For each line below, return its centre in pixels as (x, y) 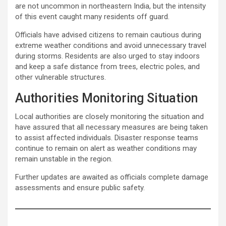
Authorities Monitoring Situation (106, 98)
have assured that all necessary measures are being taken (111, 127)
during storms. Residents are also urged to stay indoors (107, 56)
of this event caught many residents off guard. (92, 16)
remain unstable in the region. (64, 159)
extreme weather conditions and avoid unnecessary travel (111, 45)
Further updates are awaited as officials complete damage (112, 177)
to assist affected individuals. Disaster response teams (107, 137)
